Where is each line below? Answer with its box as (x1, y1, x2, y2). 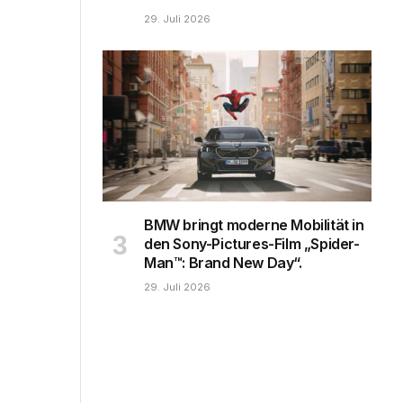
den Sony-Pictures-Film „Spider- (144, 235, 360, 254)
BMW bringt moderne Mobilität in (144, 216, 364, 235)
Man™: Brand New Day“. (144, 254, 302, 273)
